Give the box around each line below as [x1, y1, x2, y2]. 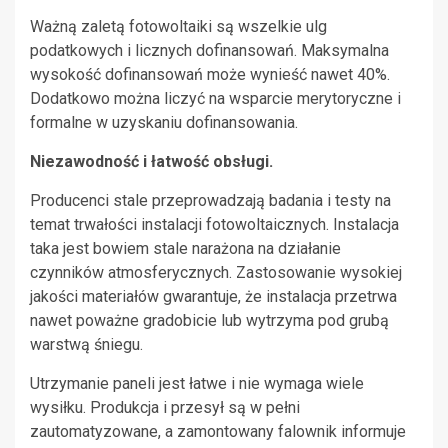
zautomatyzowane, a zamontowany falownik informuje [30, 421, 406, 441]
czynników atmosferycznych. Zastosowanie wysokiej [30, 262, 402, 282]
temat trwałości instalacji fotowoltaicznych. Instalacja [30, 214, 399, 234]
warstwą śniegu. [30, 334, 143, 354]
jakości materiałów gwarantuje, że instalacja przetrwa [30, 286, 397, 306]
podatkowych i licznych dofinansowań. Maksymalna [30, 40, 389, 60]
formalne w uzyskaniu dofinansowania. [30, 112, 298, 132]
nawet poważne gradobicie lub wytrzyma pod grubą [30, 310, 389, 330]
